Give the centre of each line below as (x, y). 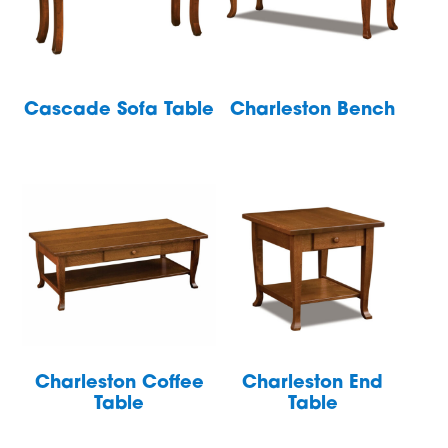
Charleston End (313, 383)
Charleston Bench (313, 111)
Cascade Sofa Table (119, 111)
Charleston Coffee (119, 383)
